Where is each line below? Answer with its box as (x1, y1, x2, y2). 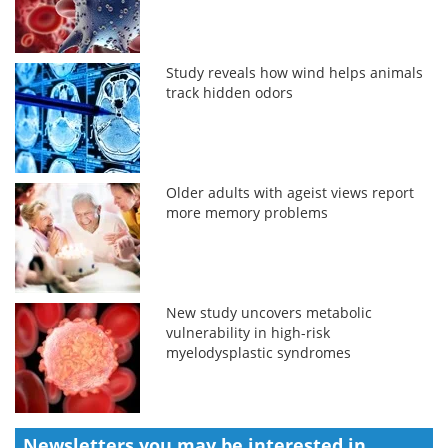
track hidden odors (166, 82, 294, 102)
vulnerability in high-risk (166, 322, 331, 342)
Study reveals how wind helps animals (166, 62, 424, 82)
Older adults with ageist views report (166, 182, 415, 202)
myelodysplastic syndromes (166, 342, 352, 362)
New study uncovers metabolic (166, 302, 373, 322)
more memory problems (166, 202, 329, 222)
